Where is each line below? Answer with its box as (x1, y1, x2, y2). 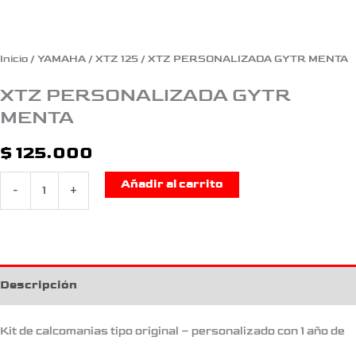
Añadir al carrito (120, 178, 223, 192)
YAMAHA (37, 52, 86, 65)
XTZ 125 (95, 52, 138, 65)
